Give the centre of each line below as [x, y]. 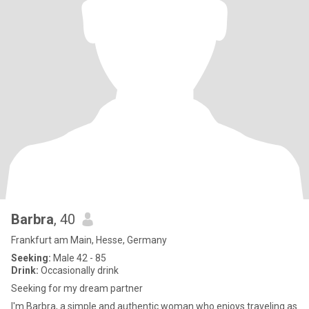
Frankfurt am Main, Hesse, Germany [89, 240]
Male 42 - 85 [79, 258]
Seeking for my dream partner [77, 288]
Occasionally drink [79, 270]
